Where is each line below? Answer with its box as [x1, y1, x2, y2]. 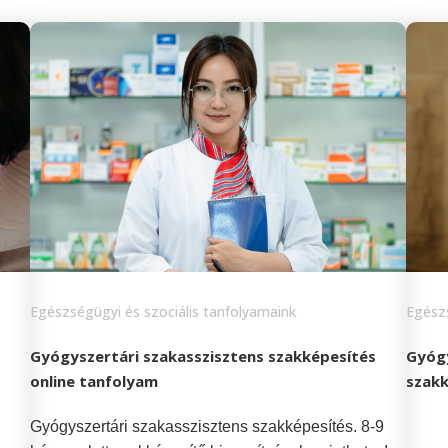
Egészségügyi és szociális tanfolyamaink [30, 301, 297, 321]
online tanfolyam [30, 370, 159, 391]
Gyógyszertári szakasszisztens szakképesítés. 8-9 [30, 417, 385, 435]
